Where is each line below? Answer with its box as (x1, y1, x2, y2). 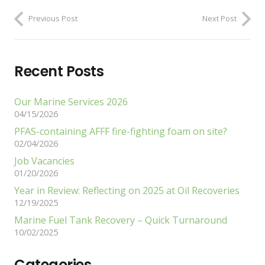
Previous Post (28, 13, 77, 24)
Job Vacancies (14, 154, 75, 168)
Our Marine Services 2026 (14, 95, 128, 109)
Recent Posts (14, 62, 104, 82)
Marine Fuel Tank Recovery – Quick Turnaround (14, 214, 227, 227)
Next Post (202, 13, 237, 24)
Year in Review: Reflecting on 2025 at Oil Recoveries (14, 184, 240, 198)
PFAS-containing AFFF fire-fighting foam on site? (14, 125, 227, 138)
